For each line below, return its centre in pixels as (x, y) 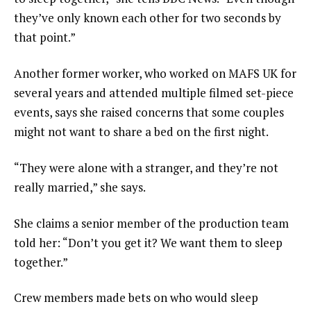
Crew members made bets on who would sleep (136, 298)
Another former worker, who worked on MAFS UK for (155, 74)
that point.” (45, 37)
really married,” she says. (80, 187)
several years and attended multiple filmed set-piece (154, 93)
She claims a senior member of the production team (151, 223)
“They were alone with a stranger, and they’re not (146, 167)
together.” (41, 262)
